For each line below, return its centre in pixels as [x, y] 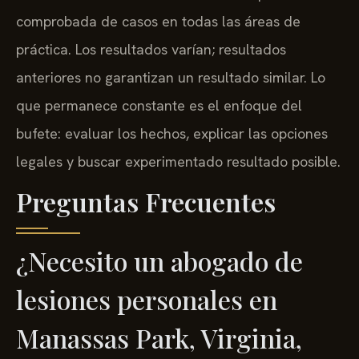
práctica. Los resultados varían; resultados [151, 49]
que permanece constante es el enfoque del [159, 105]
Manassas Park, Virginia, [159, 337]
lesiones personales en [147, 299]
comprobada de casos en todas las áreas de [158, 21]
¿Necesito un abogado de [159, 260]
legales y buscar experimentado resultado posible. [178, 161]
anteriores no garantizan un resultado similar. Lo [171, 77]
